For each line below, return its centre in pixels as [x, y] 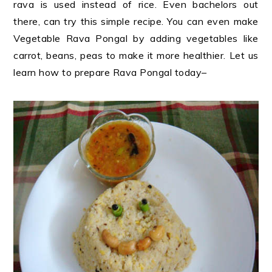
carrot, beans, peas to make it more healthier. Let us [136, 55]
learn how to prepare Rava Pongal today [108, 72]
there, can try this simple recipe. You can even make [136, 21]
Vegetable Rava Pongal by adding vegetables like [136, 38]
